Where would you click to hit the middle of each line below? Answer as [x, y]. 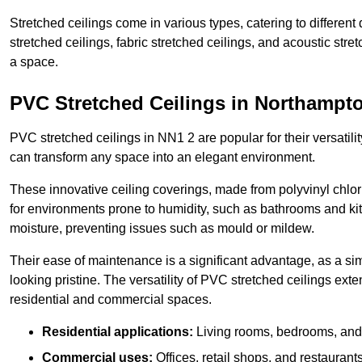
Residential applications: [118, 332]
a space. [34, 62]
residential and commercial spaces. [111, 300]
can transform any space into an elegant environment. [162, 158]
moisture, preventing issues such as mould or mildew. [162, 229]
